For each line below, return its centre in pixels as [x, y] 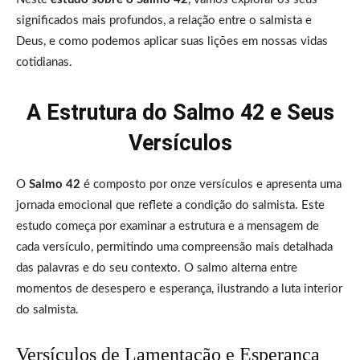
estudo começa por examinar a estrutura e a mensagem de [168, 226]
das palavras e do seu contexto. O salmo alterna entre [157, 268]
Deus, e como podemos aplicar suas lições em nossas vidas [172, 41]
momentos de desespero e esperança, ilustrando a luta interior [179, 288]
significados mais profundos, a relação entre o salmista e [164, 20]
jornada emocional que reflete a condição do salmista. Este [170, 205]
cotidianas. [44, 62]
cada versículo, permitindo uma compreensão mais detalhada [174, 247]
